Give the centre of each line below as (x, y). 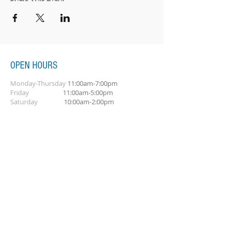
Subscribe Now (83, 177)
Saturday (37, 102)
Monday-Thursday (38, 83)
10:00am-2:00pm (89, 102)
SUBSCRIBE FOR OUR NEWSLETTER (76, 136)
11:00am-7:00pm (92, 83)
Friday (37, 93)
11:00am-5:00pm (88, 93)
